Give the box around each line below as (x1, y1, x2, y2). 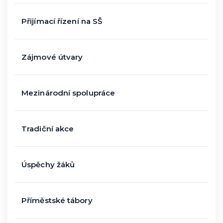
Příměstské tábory (21, 196, 93, 205)
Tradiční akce (21, 124, 74, 133)
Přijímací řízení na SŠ (21, 16, 103, 26)
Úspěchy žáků (21, 160, 75, 169)
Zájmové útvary (21, 52, 83, 62)
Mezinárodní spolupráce (21, 88, 115, 98)
